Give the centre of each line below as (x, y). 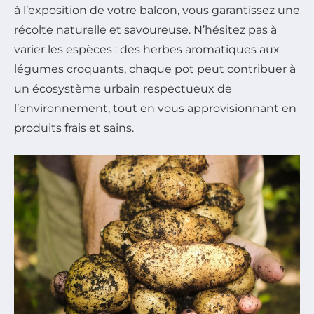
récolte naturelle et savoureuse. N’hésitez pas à (145, 29)
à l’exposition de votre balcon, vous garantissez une (157, 10)
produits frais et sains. (74, 128)
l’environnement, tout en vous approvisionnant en (155, 108)
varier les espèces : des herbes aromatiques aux (147, 49)
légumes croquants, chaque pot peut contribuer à (155, 69)
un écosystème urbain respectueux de (123, 88)
